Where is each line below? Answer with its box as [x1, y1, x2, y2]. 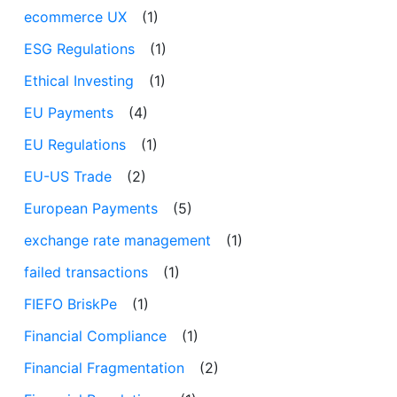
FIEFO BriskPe [24, 295, 117, 314]
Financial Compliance [24, 327, 167, 346]
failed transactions [24, 263, 148, 282]
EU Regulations [24, 136, 126, 154]
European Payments [24, 199, 158, 218]
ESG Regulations [24, 40, 135, 58]
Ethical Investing [24, 72, 134, 90]
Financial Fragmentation [24, 359, 184, 378]
